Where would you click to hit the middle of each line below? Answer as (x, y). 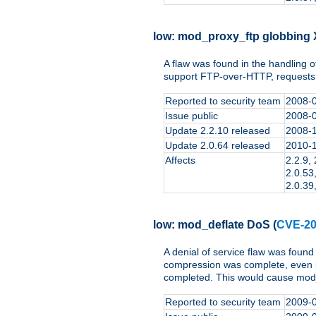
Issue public (192, 116)
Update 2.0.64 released (218, 146)
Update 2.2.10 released (218, 131)
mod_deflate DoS (224, 224)
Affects (180, 160)
